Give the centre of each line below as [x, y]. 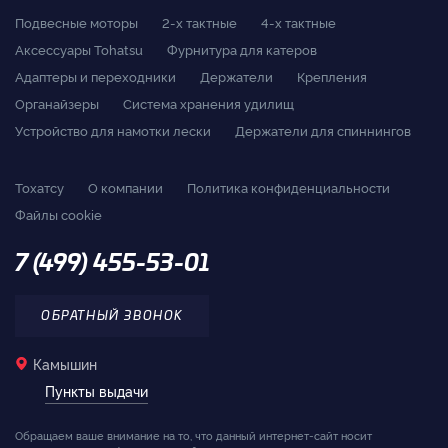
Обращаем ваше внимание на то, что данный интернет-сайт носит [193, 434]
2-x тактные [199, 21]
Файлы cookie [58, 213]
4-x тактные [298, 21]
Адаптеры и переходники [95, 75]
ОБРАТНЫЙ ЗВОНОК [112, 315]
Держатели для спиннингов [323, 129]
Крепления [332, 75]
